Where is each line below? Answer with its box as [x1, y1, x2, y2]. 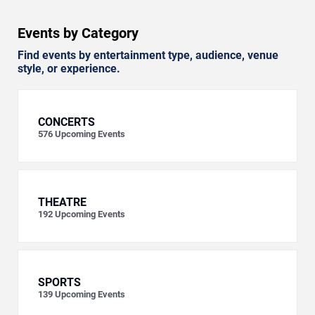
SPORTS [38, 276, 81, 290]
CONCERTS [38, 115, 95, 129]
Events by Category [18, 25, 139, 42]
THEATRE [38, 195, 86, 210]
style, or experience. [18, 62, 120, 76]
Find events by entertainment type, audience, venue [18, 49, 278, 63]
